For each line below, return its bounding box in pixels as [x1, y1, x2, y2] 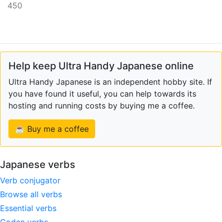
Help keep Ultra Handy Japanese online [8, 60, 194, 72]
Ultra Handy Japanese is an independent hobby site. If [8, 77, 212, 87]
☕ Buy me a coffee [15, 124, 89, 134]
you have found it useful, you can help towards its [8, 89, 196, 99]
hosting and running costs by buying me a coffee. [8, 101, 195, 111]
